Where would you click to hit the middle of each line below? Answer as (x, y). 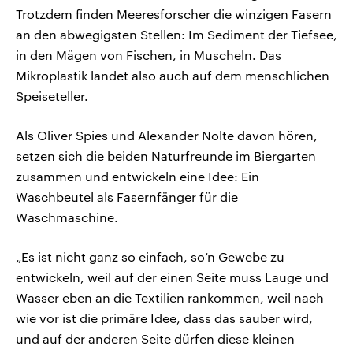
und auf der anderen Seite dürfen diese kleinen (155, 338)
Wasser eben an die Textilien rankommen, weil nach (170, 297)
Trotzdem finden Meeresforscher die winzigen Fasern (174, 13)
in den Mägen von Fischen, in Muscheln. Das (149, 54)
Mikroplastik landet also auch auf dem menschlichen (173, 75)
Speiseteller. (52, 95)
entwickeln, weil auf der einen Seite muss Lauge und (172, 277)
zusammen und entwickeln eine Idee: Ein (137, 176)
